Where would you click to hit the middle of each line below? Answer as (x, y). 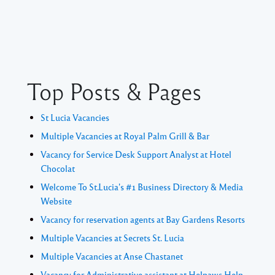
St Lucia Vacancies (75, 118)
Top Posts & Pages (114, 91)
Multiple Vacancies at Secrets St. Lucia (112, 238)
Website (56, 201)
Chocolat (58, 168)
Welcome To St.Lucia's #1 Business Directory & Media (142, 187)
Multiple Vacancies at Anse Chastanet (112, 256)
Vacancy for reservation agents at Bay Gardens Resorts (143, 219)
